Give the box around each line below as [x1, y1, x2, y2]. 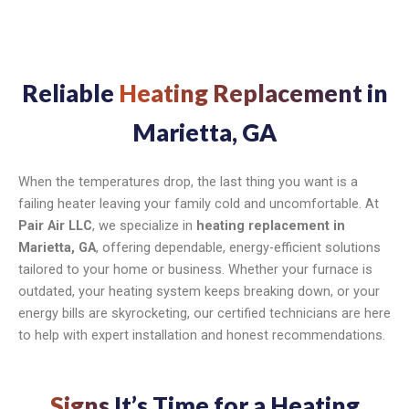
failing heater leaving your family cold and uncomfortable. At [18, 195, 379, 213]
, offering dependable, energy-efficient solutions [96, 239, 381, 257]
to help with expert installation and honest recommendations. [18, 327, 385, 344]
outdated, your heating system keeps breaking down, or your [18, 283, 380, 300]
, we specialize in [92, 217, 196, 235]
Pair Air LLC [18, 217, 92, 235]
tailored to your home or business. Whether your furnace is [18, 261, 372, 278]
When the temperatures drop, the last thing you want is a [18, 173, 358, 191]
